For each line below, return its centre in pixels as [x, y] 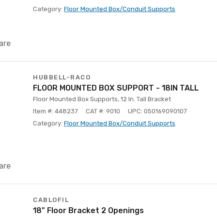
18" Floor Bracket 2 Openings [88, 210]
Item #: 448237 [55, 111]
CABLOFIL [51, 200]
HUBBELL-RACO [62, 77]
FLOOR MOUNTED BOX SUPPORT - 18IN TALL [116, 88]
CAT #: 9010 [103, 111]
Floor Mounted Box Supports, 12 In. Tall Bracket [102, 99]
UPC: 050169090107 [157, 111]
